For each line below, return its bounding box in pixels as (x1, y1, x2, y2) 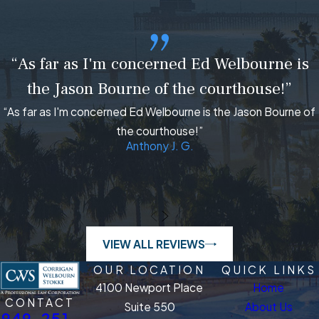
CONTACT (4, 295, 75, 309)
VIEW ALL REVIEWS (103, 236, 206, 251)
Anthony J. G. (125, 138, 194, 152)
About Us (244, 300, 293, 314)
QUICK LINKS (221, 263, 317, 277)
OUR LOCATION (93, 263, 205, 277)
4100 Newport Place (95, 281, 203, 295)
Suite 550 (123, 300, 175, 314)
